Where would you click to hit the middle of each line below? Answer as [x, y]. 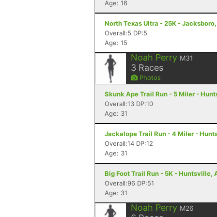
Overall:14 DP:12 [129, 143]
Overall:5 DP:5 [126, 33]
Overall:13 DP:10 [129, 104]
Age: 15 [116, 43]
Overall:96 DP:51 [129, 183]
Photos [149, 77]
